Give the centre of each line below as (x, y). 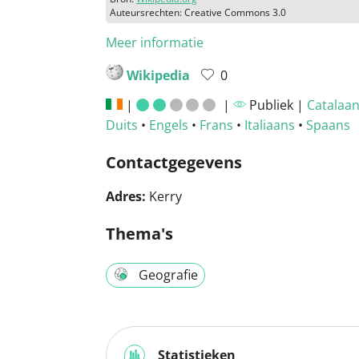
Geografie (168, 274)
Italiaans (270, 125)
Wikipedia (158, 75)
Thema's (139, 233)
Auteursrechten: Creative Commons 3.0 (198, 12)
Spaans (328, 125)
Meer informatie (155, 42)
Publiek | (276, 105)
